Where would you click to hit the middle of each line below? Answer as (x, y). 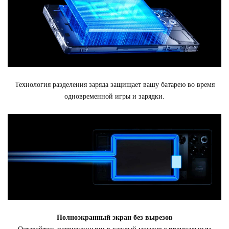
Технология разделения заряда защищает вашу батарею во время (114, 84)
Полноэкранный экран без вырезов (114, 218)
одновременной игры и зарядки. (114, 96)
